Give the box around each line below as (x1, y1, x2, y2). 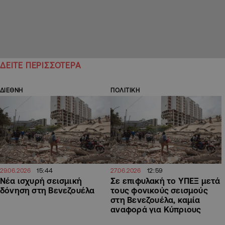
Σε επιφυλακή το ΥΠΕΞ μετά (110, 176, 220, 185)
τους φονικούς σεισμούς (110, 185, 208, 195)
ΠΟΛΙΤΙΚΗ (110, 87, 140, 94)
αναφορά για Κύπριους (110, 204, 201, 214)
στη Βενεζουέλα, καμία (110, 195, 200, 204)
